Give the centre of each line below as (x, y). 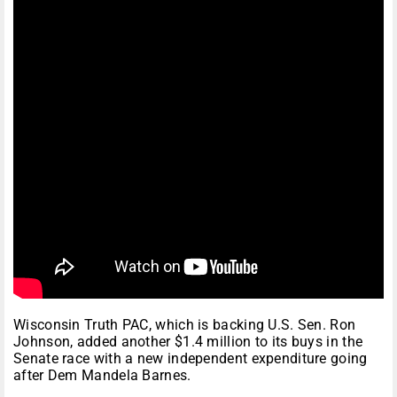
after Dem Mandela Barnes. (102, 376)
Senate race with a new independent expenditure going (191, 359)
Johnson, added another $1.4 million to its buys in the (188, 342)
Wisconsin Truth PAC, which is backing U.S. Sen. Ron (185, 325)
